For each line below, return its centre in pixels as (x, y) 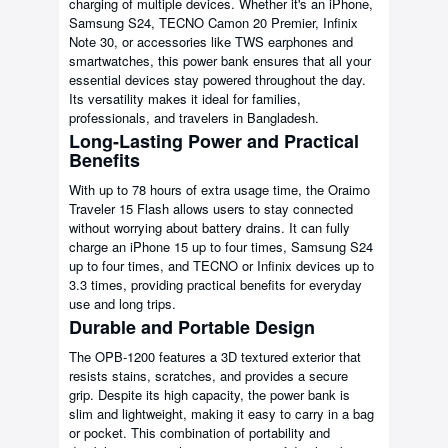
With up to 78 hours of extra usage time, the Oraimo (219, 190)
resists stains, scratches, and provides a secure (208, 376)
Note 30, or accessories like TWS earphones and (211, 42)
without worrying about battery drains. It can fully (209, 228)
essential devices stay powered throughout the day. (217, 80)
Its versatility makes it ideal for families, (185, 99)
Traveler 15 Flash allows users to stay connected (211, 209)
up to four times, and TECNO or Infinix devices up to (221, 266)
